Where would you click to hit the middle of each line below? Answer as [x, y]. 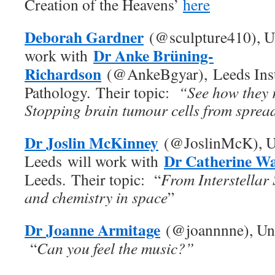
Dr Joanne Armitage [92, 230]
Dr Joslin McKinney [91, 142]
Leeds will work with [94, 161]
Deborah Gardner [84, 37]
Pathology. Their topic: [102, 92]
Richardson [63, 74]
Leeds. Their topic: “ [93, 179]
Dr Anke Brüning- [153, 55]
